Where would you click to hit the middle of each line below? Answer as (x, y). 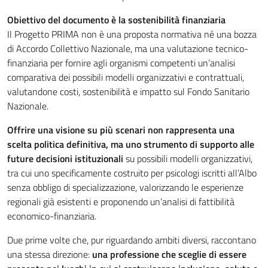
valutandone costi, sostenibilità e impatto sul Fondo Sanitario (128, 92)
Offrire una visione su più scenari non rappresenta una (121, 130)
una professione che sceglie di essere (169, 254)
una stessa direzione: (50, 254)
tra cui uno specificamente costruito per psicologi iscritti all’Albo (132, 173)
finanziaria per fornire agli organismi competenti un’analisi (121, 63)
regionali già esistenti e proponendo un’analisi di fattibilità (121, 202)
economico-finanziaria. (52, 216)
